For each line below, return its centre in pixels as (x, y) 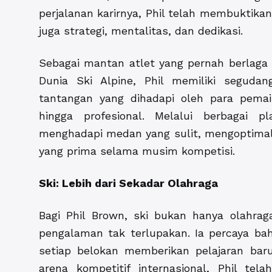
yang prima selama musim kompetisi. (137, 151)
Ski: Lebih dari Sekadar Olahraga (128, 183)
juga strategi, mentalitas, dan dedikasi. (141, 31)
